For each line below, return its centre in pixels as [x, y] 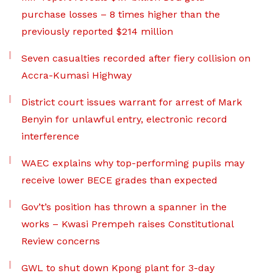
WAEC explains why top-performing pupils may [133, 163]
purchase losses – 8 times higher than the [121, 14]
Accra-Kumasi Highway [76, 75]
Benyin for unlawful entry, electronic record [124, 119]
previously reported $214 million [97, 31]
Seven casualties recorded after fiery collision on [136, 58]
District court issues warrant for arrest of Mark [132, 102]
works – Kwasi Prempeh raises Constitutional [127, 224]
